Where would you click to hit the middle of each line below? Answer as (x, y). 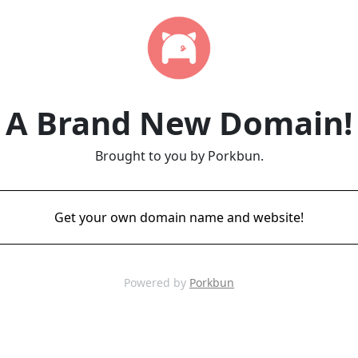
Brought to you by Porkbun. (179, 156)
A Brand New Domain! (179, 123)
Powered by (157, 282)
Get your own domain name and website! (179, 217)
